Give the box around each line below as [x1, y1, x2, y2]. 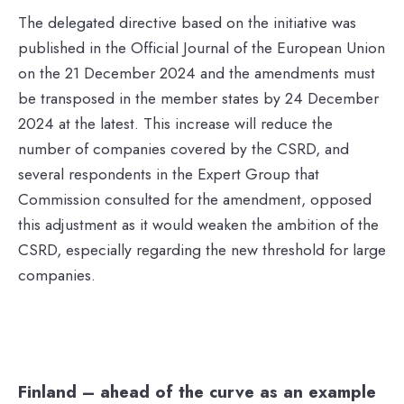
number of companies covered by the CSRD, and [18, 136, 349, 161]
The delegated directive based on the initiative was [18, 10, 356, 34]
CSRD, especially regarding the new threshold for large [18, 237, 386, 262]
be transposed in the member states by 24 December [18, 86, 379, 110]
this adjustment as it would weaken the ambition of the [18, 212, 379, 236]
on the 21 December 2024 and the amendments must [18, 60, 375, 85]
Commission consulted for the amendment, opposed [18, 187, 372, 211]
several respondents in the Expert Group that [18, 161, 319, 186]
